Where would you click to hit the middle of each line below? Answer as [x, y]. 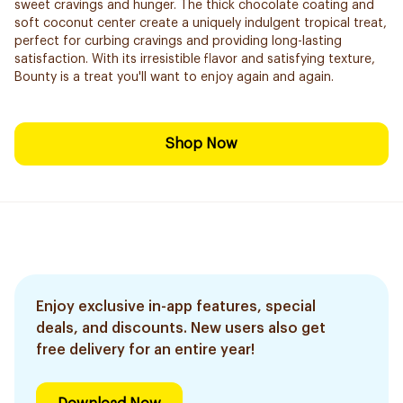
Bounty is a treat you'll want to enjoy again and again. [174, 77]
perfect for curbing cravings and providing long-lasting [178, 41]
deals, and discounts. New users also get [181, 328]
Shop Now [201, 144]
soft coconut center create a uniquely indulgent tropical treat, [201, 23]
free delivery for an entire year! [145, 350]
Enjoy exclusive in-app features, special [176, 307]
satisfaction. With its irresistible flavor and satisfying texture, [195, 59]
